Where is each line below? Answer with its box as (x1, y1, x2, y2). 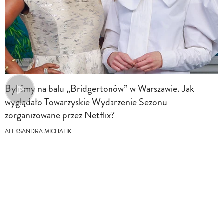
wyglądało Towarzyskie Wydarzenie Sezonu (5, 94, 167, 109)
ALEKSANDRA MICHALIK (5, 127, 71, 136)
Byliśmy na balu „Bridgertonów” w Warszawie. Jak (5, 81, 194, 96)
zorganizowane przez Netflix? (5, 108, 115, 122)
